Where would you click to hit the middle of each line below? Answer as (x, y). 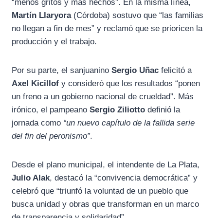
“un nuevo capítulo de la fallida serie (129, 123)
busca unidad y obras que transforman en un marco (105, 204)
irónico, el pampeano (51, 110)
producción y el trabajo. (54, 42)
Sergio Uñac (135, 71)
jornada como (37, 123)
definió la (163, 110)
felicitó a (175, 71)
